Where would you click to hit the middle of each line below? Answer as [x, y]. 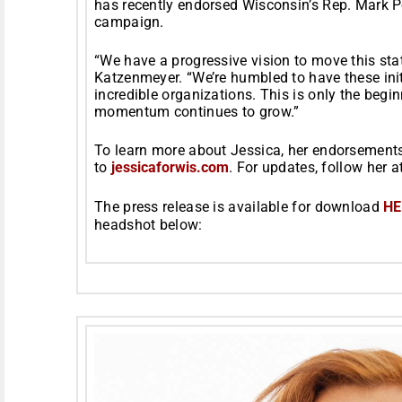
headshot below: [149, 224]
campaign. [129, 22]
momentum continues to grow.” [197, 111]
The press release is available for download [239, 206]
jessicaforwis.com [170, 167]
